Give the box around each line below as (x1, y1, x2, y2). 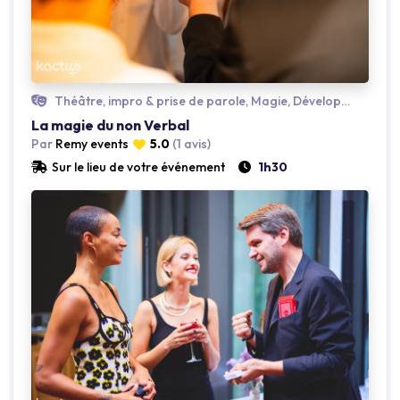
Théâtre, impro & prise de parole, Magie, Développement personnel (52, 93, 341, 110)
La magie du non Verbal (31, 116, 189, 135)
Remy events (53, 136, 129, 153)
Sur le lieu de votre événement (52, 159, 225, 176)
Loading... (139, 234, 200, 279)
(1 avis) (172, 136, 211, 153)
